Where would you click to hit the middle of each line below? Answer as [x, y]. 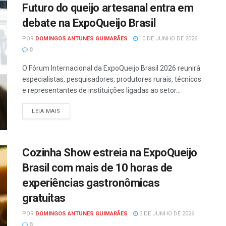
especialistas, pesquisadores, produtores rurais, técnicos [112, 79]
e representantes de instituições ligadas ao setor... [101, 90]
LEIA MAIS [46, 111]
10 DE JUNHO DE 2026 [167, 39]
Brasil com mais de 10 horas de [97, 168]
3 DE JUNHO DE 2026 [166, 214]
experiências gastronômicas [91, 183]
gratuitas [44, 198]
